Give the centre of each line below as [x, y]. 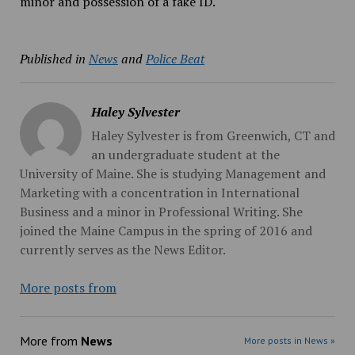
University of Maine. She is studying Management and [172, 174]
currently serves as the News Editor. [122, 250]
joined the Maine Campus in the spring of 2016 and [166, 231]
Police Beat [175, 59]
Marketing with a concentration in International [159, 193]
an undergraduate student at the [185, 155]
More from [50, 341]
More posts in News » [290, 340]
